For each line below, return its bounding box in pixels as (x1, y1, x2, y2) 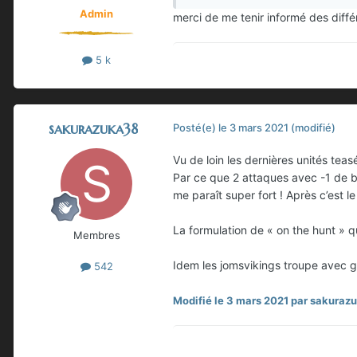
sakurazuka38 (49, 120, 138, 139)
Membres (73, 229, 120, 242)
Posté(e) (173, 121, 218, 135)
